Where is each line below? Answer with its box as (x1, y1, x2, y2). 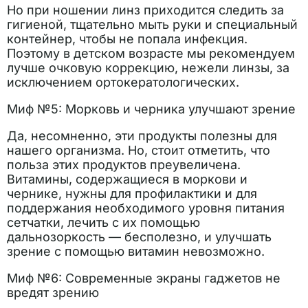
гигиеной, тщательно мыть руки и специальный (7, 17, 298, 32)
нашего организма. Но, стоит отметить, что (7, 143, 270, 157)
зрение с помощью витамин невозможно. (7, 244, 265, 258)
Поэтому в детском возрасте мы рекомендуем (7, 46, 295, 60)
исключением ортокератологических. (7, 75, 239, 89)
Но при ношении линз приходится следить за (7, 3, 284, 17)
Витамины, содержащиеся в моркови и (7, 172, 247, 186)
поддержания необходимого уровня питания (7, 201, 285, 215)
